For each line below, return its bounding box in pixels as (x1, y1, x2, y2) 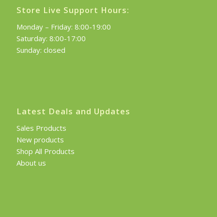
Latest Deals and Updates (16, 106, 130, 117)
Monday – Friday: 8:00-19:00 (16, 21, 111, 31)
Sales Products (16, 123, 66, 133)
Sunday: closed (16, 45, 65, 55)
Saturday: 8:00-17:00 (16, 33, 86, 43)
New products (16, 135, 64, 145)
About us (16, 158, 46, 168)
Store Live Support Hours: (16, 4, 129, 15)
